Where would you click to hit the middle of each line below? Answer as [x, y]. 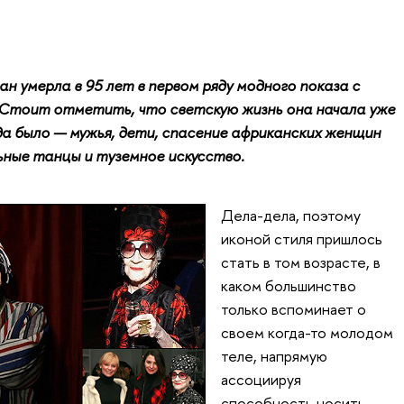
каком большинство [288, 286]
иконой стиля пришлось [301, 239]
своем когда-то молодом [307, 333]
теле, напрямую [274, 356]
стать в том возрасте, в [300, 262]
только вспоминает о [293, 309]
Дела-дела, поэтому [290, 216]
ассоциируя [261, 380]
